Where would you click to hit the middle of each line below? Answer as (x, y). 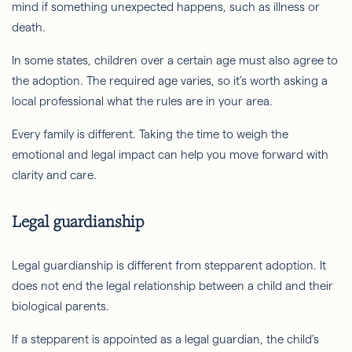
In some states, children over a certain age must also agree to (175, 60)
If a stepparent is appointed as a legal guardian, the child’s (165, 339)
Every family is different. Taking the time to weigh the (150, 134)
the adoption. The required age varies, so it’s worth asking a (170, 81)
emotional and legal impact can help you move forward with (170, 155)
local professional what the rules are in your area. (142, 101)
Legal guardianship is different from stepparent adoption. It (169, 265)
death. (29, 27)
